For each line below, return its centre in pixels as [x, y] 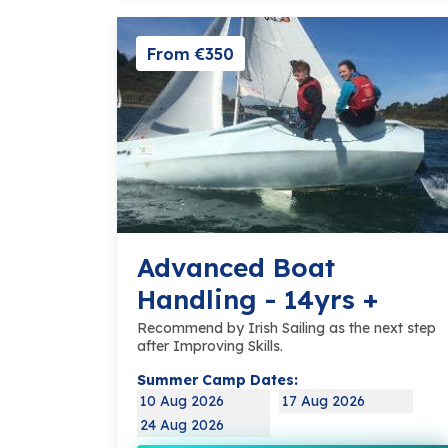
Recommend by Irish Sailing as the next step [286, 328]
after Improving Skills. [210, 346]
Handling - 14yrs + [257, 300]
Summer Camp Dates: [217, 380]
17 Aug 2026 [324, 401]
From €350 [190, 53]
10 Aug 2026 [182, 401]
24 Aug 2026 [182, 425]
